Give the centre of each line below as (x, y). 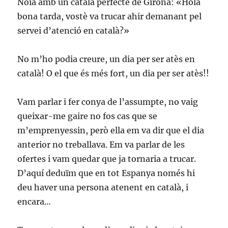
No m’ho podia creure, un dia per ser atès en (106, 59)
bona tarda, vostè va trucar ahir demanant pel (110, 16)
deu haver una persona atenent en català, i (103, 187)
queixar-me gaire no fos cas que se (88, 116)
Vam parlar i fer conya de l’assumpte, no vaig (108, 102)
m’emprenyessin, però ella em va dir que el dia (111, 130)
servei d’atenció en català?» (74, 31)
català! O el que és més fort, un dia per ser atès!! (113, 73)
